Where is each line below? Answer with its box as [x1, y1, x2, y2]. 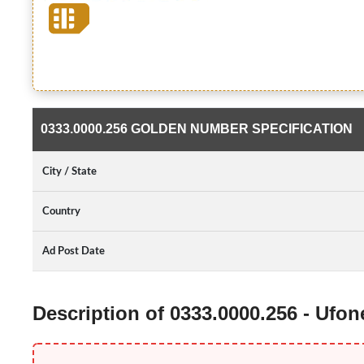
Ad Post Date [42, 245, 105, 257]
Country [42, 206, 80, 217]
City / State [42, 166, 97, 177]
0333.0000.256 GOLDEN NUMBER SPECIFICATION [41, 122, 353, 136]
